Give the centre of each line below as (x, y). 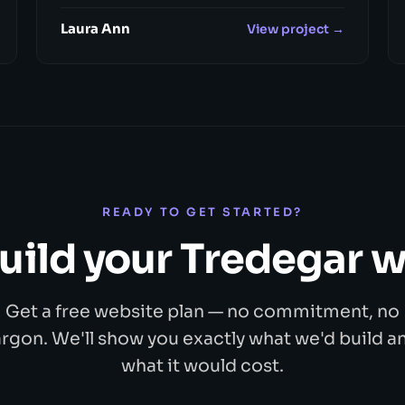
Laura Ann (95, 29)
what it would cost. (202, 365)
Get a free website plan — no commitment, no (202, 311)
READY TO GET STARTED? (202, 212)
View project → (296, 29)
